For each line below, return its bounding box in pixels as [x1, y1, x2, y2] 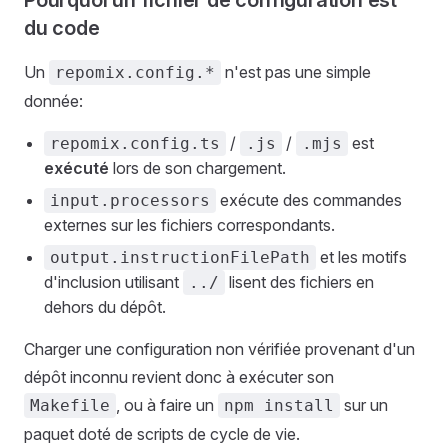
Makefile [30, 396, 110, 415]
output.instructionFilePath [50, 248, 310, 267]
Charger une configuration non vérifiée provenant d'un [24, 339, 415, 359]
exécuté [44, 158, 109, 178]
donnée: [24, 91, 83, 111]
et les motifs [316, 247, 407, 267]
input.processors [50, 191, 210, 210]
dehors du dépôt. [44, 297, 166, 317]
